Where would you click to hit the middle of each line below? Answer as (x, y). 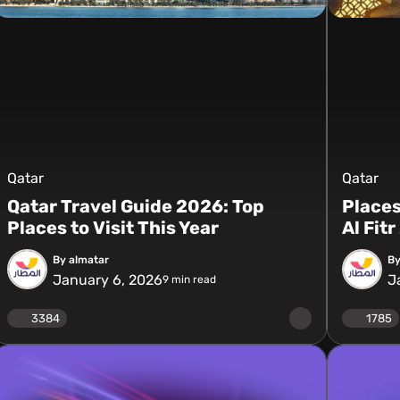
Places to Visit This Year (112, 228)
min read (192, 279)
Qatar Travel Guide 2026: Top (135, 206)
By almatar (80, 259)
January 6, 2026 (107, 279)
